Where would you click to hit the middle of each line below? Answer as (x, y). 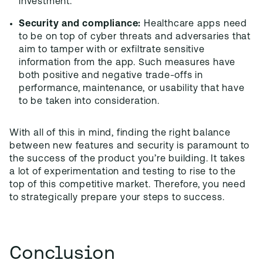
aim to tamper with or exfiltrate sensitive (112, 50)
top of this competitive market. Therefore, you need (128, 185)
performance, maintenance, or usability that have (132, 89)
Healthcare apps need (196, 24)
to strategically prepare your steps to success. (117, 198)
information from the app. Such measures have (127, 63)
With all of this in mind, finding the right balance (120, 133)
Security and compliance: (81, 24)
